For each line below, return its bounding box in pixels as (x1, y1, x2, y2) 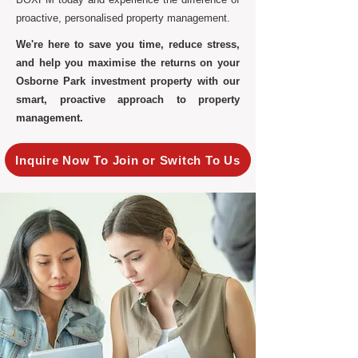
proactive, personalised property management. (16, 12, 230, 24)
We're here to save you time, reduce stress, (16, 38, 240, 50)
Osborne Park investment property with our (16, 75, 240, 87)
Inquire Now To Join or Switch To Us (15, 153, 241, 167)
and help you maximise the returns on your (16, 57, 240, 69)
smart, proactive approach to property (16, 93, 240, 105)
